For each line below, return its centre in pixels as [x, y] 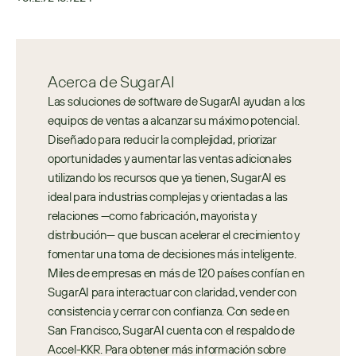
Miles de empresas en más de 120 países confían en [176, 273]
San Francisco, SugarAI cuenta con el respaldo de [171, 330]
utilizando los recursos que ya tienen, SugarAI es [167, 178]
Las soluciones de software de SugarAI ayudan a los [177, 101]
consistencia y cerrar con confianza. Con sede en [169, 311]
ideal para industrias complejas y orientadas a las [168, 197]
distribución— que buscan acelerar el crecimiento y [174, 235]
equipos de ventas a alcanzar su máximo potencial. [174, 120]
